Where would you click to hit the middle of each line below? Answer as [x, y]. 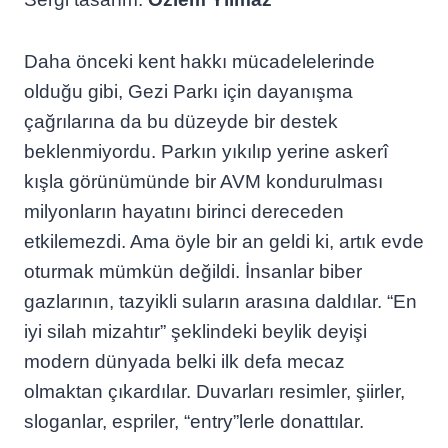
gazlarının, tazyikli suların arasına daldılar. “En [220, 301]
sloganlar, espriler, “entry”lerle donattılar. [194, 421]
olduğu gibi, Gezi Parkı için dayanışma [188, 91]
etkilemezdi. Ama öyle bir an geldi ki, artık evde [224, 241]
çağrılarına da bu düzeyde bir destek [181, 121]
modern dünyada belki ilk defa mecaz [184, 361]
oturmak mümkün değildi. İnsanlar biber [193, 271]
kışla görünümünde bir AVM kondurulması [203, 181]
